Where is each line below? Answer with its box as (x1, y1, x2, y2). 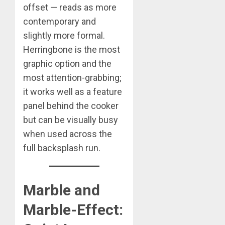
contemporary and (23, 16, 96, 27)
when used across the (23, 128, 112, 139)
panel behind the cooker (23, 100, 119, 111)
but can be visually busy (23, 114, 118, 125)
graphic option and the (23, 58, 111, 69)
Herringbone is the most (23, 44, 120, 55)
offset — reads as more (23, 2, 117, 13)
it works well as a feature (23, 86, 122, 97)
